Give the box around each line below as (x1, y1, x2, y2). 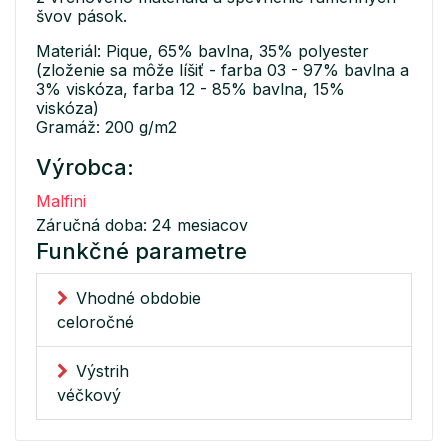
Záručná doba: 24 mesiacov (36, 215, 248, 236)
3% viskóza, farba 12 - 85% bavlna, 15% (36, 79, 345, 100)
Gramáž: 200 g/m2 (36, 117, 177, 138)
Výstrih (76, 361, 129, 382)
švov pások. (36, 6, 127, 27)
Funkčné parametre (36, 238, 247, 265)
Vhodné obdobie (76, 288, 201, 309)
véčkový (57, 385, 121, 406)
